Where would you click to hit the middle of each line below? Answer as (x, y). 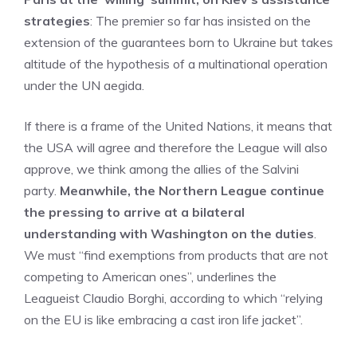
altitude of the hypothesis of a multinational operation (176, 64)
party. (42, 190)
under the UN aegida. (84, 85)
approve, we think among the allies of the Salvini (161, 169)
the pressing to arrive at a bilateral (134, 212)
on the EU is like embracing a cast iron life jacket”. (163, 320)
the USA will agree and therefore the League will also (176, 147)
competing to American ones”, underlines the (150, 277)
